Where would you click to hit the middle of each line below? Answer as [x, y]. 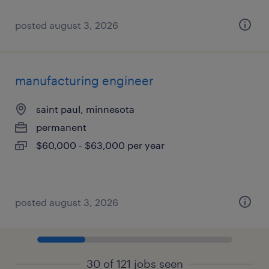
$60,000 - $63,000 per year [100, 145]
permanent [61, 127]
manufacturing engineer [84, 80]
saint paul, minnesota [85, 109]
